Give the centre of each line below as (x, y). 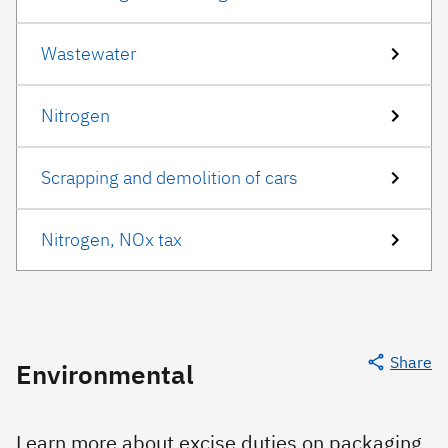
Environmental (105, 374)
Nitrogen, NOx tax (111, 239)
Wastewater (88, 53)
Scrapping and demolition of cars (169, 177)
